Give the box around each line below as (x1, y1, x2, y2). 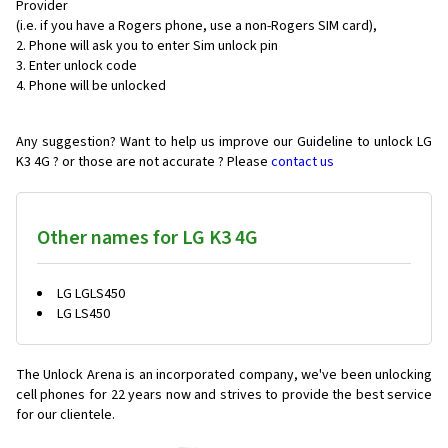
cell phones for (16, 385, 107, 406)
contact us (271, 152, 334, 173)
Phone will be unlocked (29, 76, 166, 97)
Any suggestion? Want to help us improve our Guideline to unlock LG (16, 132, 432, 153)
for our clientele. (16, 405, 115, 426)
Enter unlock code (29, 56, 137, 77)
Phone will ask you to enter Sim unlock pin (29, 36, 278, 57)
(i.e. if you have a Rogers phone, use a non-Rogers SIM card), (16, 16, 377, 37)
